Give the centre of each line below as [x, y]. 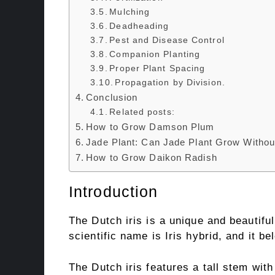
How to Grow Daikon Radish [152, 157]
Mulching [130, 12]
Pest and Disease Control [167, 40]
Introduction [114, 192]
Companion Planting [155, 54]
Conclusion [112, 97]
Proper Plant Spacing [157, 68]
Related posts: [142, 112]
